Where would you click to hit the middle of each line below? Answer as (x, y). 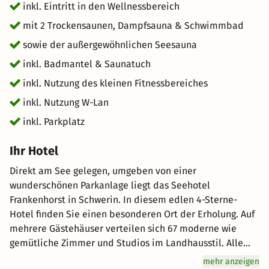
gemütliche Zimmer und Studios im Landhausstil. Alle (126, 243)
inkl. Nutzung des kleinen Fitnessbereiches (115, 83)
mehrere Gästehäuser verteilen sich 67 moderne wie (123, 228)
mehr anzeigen (231, 261)
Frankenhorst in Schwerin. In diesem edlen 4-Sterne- (123, 200)
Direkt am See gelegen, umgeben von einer (103, 171)
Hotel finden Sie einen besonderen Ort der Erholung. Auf (125, 214)
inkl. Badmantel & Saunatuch (87, 64)
